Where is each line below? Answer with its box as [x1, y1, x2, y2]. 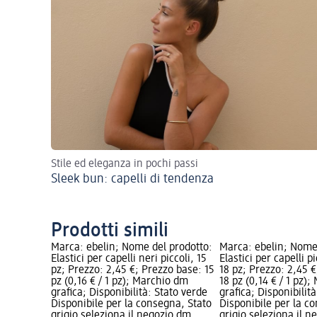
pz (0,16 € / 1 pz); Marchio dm [51, 275, 188, 287]
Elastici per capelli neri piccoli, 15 [51, 253, 207, 265]
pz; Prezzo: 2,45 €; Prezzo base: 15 [51, 264, 214, 276]
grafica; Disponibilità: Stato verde [51, 287, 207, 299]
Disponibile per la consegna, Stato [51, 298, 212, 310]
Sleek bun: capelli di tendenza [51, 172, 214, 185]
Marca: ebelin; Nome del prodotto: [51, 241, 212, 253]
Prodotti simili [51, 220, 168, 241]
